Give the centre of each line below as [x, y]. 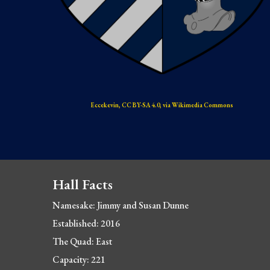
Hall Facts [83, 184]
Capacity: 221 [79, 259]
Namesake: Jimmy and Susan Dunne [121, 205]
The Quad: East [83, 241]
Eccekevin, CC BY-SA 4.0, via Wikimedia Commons [162, 105]
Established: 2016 [86, 223]
